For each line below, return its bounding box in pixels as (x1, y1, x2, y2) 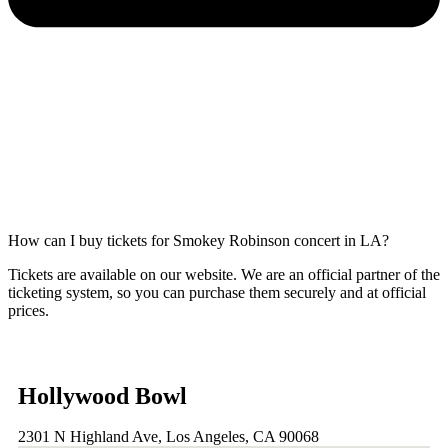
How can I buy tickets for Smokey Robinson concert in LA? (8, 232, 389, 250)
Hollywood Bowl (18, 383, 187, 410)
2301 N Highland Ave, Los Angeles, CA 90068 (18, 428, 319, 446)
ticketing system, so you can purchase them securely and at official (8, 284, 426, 302)
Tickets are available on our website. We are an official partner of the (8, 266, 440, 284)
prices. (8, 302, 49, 320)
